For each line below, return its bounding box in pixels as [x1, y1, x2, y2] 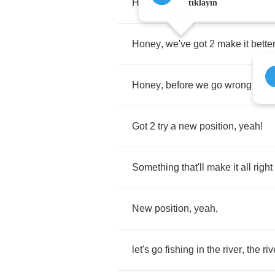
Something [132, 162, 179, 172]
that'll [182, 162, 204, 172]
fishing [165, 244, 194, 255]
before [166, 80, 193, 90]
